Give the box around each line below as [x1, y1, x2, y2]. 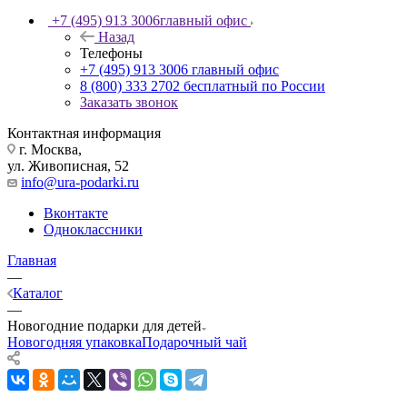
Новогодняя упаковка [7, 333, 142, 350]
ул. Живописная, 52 [7, 157, 129, 174]
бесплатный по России [184, 77, 325, 94]
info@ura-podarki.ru [21, 174, 139, 190]
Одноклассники [44, 221, 143, 237]
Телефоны [80, 45, 143, 61]
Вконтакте [44, 204, 108, 221]
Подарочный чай [142, 333, 247, 350]
